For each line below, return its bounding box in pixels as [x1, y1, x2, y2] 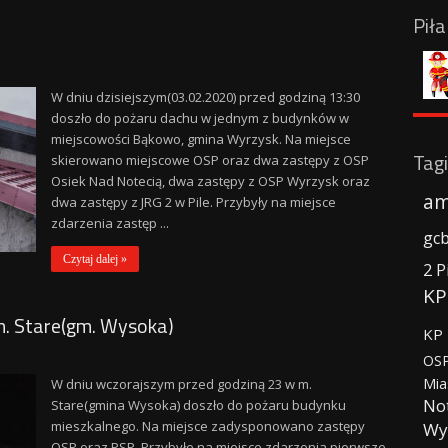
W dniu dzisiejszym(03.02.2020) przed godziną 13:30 [50, 88, 360, 106]
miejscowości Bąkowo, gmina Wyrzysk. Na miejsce [50, 130, 351, 148]
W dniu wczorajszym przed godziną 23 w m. [50, 375, 312, 393]
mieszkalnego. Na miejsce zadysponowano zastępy [50, 417, 365, 435]
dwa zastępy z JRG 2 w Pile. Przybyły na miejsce [50, 193, 336, 211]
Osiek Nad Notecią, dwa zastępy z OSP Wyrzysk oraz [50, 172, 370, 190]
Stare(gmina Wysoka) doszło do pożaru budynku [50, 396, 346, 414]
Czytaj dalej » [62, 252, 127, 266]
